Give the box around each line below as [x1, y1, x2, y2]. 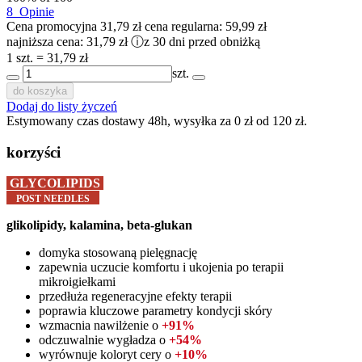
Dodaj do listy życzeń [6, 99, 117, 113]
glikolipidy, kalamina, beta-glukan [6, 218, 192, 233]
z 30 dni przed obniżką [144, 34, 260, 48]
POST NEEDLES [6, 193, 99, 205]
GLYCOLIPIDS [6, 176, 103, 191]
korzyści [6, 143, 61, 161]
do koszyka [13, 84, 67, 97]
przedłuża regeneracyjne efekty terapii [39, 289, 232, 304]
